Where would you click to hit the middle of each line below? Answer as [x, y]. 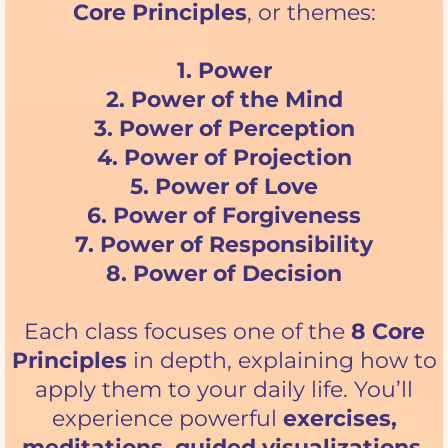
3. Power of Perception [224, 128]
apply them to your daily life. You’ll [224, 389]
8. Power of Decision [224, 273]
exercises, [339, 418]
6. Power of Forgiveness [224, 215]
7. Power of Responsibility [224, 244]
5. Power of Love [224, 186]
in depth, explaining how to [281, 360]
